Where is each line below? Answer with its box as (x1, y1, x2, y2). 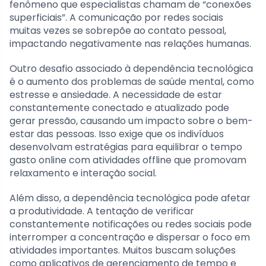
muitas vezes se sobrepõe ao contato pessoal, (9, 23, 226, 37)
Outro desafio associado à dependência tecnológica (9, 61, 253, 75)
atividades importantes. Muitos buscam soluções (9, 243, 236, 257)
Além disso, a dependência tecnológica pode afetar (9, 191, 251, 205)
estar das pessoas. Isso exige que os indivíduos (9, 126, 224, 141)
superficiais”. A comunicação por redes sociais (9, 10, 223, 24)
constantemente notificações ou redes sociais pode (9, 217, 252, 231)
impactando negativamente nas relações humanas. (9, 36, 251, 50)
